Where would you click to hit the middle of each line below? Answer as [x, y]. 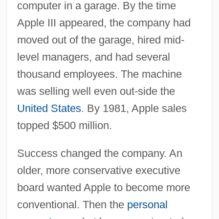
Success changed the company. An [99, 153]
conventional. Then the [72, 204]
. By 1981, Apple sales [134, 108]
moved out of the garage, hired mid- [100, 40]
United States [49, 108]
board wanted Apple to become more [103, 187]
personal [147, 204]
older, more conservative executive [99, 170]
